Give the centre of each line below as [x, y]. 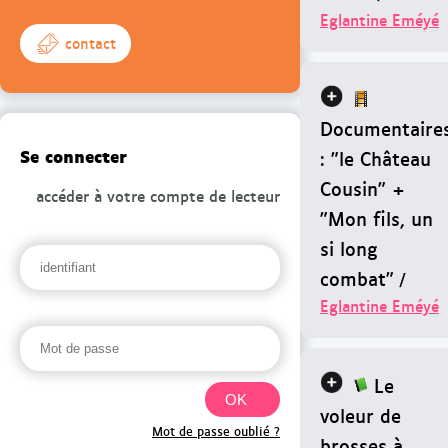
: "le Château [375, 157]
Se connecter [73, 154]
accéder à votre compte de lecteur [158, 196]
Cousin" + [362, 187]
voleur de [360, 414]
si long [349, 247]
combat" [357, 277]
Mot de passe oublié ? [216, 431]
